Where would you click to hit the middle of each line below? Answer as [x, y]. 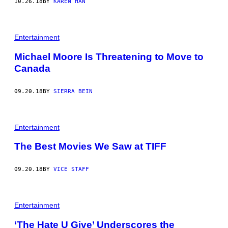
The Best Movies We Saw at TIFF [90, 147]
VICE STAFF [71, 169]
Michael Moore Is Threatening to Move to [109, 56]
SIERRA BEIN [73, 91]
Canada [32, 68]
